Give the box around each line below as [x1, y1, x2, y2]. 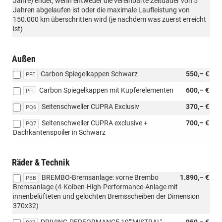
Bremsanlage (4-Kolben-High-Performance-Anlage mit [13, 182, 178, 191]
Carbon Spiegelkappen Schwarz [41, 69, 138, 78]
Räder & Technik [12, 157, 70, 167]
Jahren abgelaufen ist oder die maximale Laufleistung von [13, 5, 190, 14]
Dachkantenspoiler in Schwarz [13, 128, 106, 136]
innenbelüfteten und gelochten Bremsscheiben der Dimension [13, 192, 200, 200]
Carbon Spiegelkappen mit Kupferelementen [39, 86, 173, 94]
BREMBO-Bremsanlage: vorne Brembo [42, 173, 159, 181]
